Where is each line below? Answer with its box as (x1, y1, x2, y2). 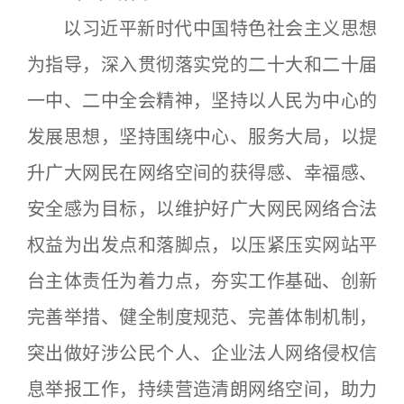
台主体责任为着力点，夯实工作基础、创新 (27, 271, 377, 292)
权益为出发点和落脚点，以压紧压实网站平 (27, 234, 377, 256)
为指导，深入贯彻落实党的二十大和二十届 (27, 54, 377, 76)
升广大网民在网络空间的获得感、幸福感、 (27, 162, 377, 184)
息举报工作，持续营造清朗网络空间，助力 (27, 379, 377, 400)
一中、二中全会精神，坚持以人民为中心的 (27, 90, 377, 112)
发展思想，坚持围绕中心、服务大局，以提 (27, 126, 377, 148)
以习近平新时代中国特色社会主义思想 (27, 18, 377, 40)
